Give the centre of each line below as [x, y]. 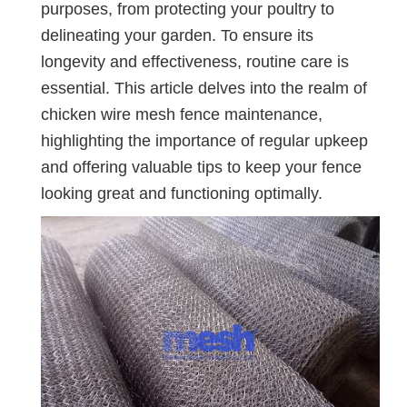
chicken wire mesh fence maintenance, [182, 114]
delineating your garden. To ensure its [177, 35]
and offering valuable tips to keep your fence [201, 167]
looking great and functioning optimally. [182, 193]
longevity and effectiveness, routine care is [195, 61]
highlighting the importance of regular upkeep [204, 140]
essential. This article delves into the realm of [204, 88]
